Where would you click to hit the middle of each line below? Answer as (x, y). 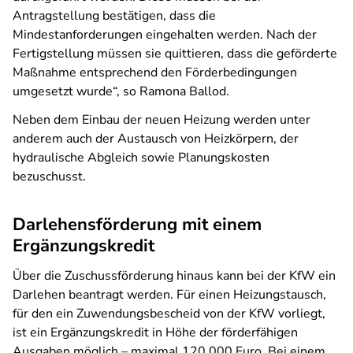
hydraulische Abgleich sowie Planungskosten (141, 158)
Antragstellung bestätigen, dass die (114, 16)
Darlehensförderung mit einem (137, 225)
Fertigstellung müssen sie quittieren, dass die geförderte (175, 54)
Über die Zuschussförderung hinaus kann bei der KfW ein (174, 276)
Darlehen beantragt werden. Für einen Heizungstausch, (169, 295)
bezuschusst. (49, 176)
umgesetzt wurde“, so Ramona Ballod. (121, 91)
